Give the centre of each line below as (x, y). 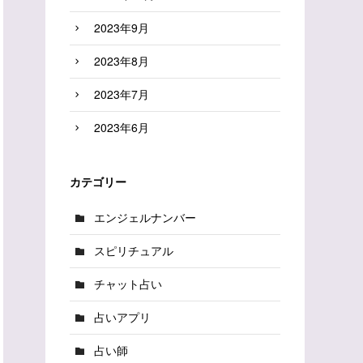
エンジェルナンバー (145, 218)
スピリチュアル (134, 251)
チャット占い (128, 284)
